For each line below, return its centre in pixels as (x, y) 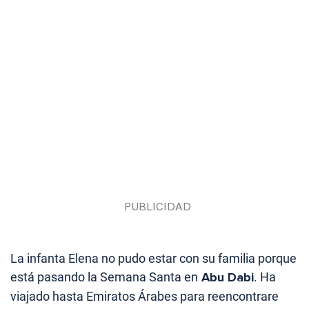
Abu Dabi (226, 278)
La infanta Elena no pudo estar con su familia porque (153, 259)
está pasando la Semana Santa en (104, 277)
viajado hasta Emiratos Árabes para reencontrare (144, 297)
